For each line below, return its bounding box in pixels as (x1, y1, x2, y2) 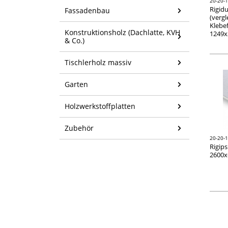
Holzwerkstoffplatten (65, 101, 135, 111)
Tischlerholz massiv (65, 57, 131, 67)
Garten (65, 79, 88, 89)
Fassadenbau (65, 5, 110, 15)
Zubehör (65, 123, 94, 133)
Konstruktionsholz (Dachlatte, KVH (65, 27, 180, 37)
